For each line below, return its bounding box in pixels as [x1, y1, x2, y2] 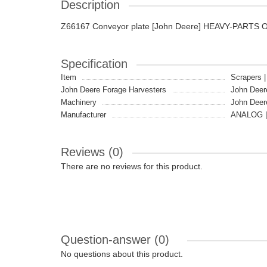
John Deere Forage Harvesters [61, 85, 166, 94]
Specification [61, 57, 128, 70]
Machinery [61, 98, 97, 107]
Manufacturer [61, 110, 106, 119]
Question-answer [61, 233, 154, 246]
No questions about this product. [61, 249, 183, 259]
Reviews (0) [61, 145, 123, 159]
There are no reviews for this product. [61, 162, 203, 171]
